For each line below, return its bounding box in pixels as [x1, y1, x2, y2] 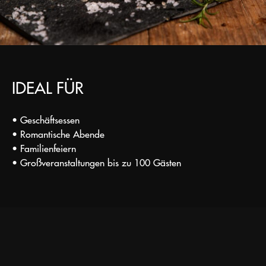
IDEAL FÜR [12, 75, 84, 99]
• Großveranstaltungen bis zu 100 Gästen [12, 155, 181, 169]
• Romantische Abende [12, 126, 104, 140]
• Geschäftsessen [12, 112, 80, 126]
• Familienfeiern [12, 141, 76, 154]
